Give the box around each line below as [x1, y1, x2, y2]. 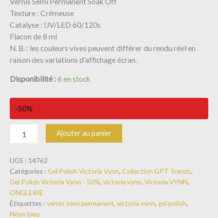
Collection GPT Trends [122, 166, 191, 175]
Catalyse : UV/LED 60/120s [10, 20, 101, 29]
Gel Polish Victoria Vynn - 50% [10, 177, 100, 186]
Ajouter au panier [56, 129, 111, 138]
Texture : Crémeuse [10, 8, 74, 18]
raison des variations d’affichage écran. [10, 55, 137, 64]
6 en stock [57, 74, 91, 83]
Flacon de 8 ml [10, 32, 57, 41]
